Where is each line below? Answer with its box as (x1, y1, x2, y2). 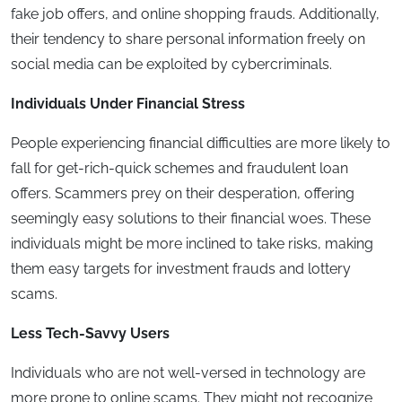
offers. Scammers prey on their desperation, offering (11, 185, 354, 203)
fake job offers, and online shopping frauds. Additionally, (11, 5, 380, 23)
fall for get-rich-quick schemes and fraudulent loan (11, 160, 348, 178)
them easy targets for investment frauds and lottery (11, 260, 351, 278)
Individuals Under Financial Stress (11, 95, 245, 113)
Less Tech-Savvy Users (11, 325, 170, 343)
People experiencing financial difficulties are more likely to (11, 135, 390, 153)
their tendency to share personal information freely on (11, 31, 365, 48)
